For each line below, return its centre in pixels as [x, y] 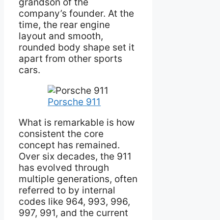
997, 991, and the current [73, 213]
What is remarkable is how [77, 122]
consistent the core [61, 134]
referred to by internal [67, 190]
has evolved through [64, 167]
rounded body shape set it [77, 47]
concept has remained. [69, 145]
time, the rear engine [64, 25]
